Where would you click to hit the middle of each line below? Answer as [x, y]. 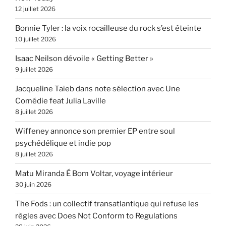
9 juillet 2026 [34, 70]
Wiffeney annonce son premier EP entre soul [95, 131]
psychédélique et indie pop [63, 144]
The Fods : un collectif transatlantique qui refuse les [107, 204]
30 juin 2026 [33, 185]
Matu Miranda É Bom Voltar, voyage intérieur [94, 174]
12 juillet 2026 [35, 9]
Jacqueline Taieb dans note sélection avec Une [98, 89]
